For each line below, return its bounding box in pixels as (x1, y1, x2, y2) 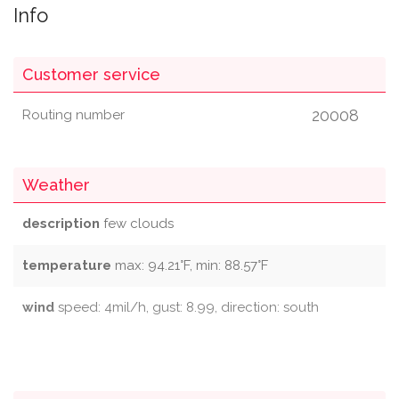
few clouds (100, 216, 174, 232)
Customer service (22, 65, 160, 84)
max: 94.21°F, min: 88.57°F (111, 257, 268, 273)
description (22, 216, 100, 232)
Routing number (22, 107, 125, 123)
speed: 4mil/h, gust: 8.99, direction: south (54, 299, 319, 315)
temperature (22, 257, 111, 273)
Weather (22, 175, 90, 194)
